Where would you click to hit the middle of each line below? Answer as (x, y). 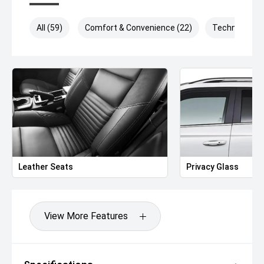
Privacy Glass (213, 167)
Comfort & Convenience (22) (138, 28)
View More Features (86, 216)
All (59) (49, 28)
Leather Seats (46, 167)
